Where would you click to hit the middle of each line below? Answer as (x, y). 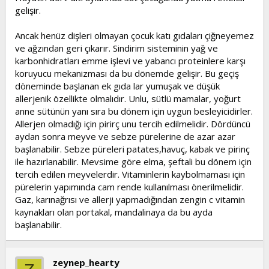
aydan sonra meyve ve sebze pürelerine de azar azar (125, 136)
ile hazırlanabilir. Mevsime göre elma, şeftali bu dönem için (133, 161)
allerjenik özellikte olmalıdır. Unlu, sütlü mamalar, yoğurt (128, 98)
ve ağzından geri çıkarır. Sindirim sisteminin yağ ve (116, 48)
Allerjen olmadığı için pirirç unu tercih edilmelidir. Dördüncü (133, 123)
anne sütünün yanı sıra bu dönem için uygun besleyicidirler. (134, 111)
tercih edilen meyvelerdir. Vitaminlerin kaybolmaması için (130, 174)
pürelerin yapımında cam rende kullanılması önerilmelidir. (129, 186)
